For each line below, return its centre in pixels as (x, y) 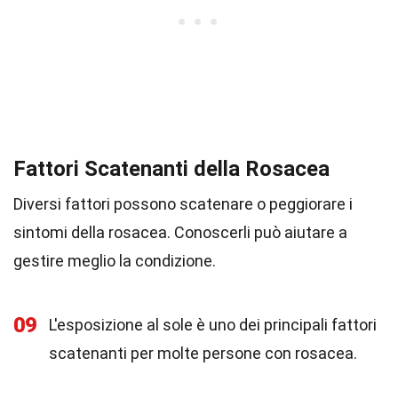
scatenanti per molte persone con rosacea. (203, 353)
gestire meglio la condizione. (115, 261)
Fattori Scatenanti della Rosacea (171, 169)
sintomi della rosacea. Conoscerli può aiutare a (180, 232)
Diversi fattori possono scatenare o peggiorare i (183, 204)
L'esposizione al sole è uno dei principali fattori (213, 325)
